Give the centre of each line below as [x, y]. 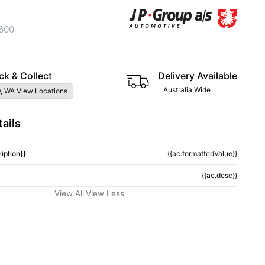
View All [69, 193]
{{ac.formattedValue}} [202, 153]
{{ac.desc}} [219, 175]
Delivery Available [198, 76]
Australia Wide [187, 90]
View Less [105, 193]
